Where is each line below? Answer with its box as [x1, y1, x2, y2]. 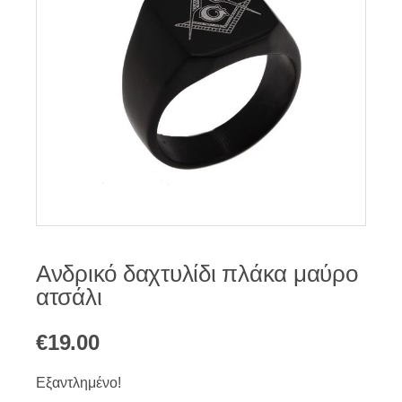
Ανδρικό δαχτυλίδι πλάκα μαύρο [36, 260, 358, 287]
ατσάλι [36, 284, 102, 310]
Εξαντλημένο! [36, 375, 121, 390]
